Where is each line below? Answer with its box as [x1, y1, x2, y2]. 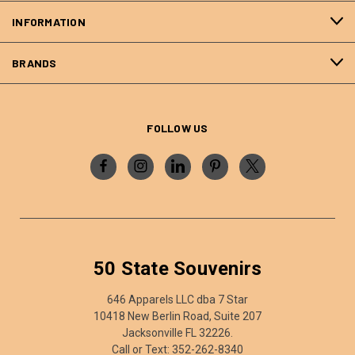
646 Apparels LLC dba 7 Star [107, 292, 248, 306]
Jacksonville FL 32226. [122, 326, 233, 339]
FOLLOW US [147, 120, 208, 135]
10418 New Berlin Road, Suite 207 [94, 309, 261, 323]
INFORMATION [12, 14, 86, 29]
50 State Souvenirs [93, 257, 262, 280]
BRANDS [12, 55, 57, 70]
